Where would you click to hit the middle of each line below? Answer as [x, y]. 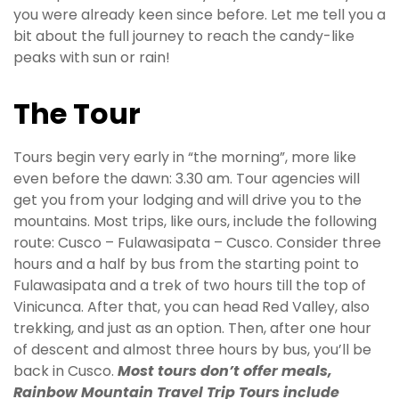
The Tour [77, 114]
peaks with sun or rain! [92, 58]
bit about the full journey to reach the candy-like [184, 37]
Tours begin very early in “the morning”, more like [185, 157]
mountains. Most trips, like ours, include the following [195, 221]
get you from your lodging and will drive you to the [187, 199]
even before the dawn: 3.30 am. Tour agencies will [187, 178]
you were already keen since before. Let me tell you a [199, 15]
